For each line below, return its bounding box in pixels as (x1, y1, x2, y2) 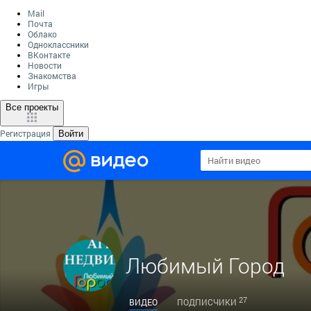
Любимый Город (126, 252, 285, 279)
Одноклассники (28, 39, 89, 50)
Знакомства (28, 70, 76, 81)
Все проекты (6, 102, 58, 112)
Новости (28, 60, 62, 71)
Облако (28, 28, 57, 40)
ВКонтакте (28, 49, 70, 60)
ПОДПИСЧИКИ (177, 296, 237, 308)
